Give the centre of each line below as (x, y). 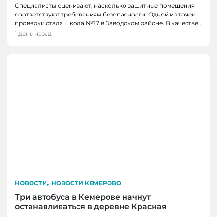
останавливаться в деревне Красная (91, 207)
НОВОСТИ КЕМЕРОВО (86, 183)
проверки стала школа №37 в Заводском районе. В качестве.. (108, 23)
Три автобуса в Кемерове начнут (83, 197)
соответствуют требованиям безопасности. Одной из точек (105, 15)
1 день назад (33, 34)
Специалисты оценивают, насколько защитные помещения (105, 6)
